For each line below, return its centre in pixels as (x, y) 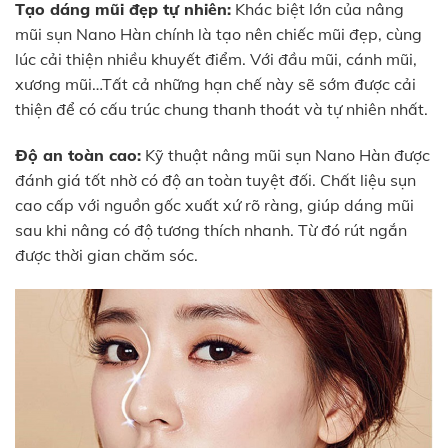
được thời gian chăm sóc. (106, 254)
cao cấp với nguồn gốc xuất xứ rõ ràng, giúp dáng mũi (214, 204)
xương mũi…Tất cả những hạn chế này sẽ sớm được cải (215, 83)
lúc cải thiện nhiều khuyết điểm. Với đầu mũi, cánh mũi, (216, 58)
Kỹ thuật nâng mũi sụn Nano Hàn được (285, 154)
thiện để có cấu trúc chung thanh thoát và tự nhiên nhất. (221, 108)
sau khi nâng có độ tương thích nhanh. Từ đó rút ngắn (211, 229)
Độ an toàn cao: (78, 154)
